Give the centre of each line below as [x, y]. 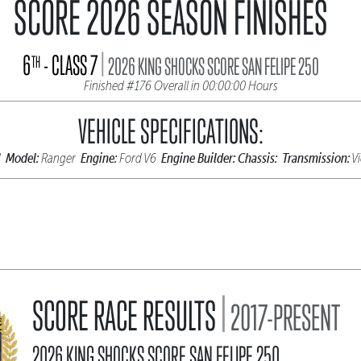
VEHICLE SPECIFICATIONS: [171, 131]
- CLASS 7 [71, 65]
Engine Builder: [198, 158]
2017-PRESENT [283, 317]
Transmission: [315, 158]
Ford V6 [139, 158]
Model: [22, 158]
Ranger [59, 158]
